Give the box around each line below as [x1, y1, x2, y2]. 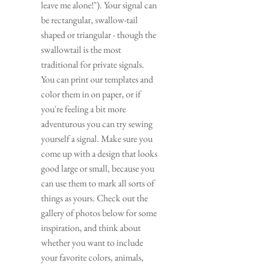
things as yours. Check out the [41, 191, 148, 204]
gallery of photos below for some [41, 206, 157, 219]
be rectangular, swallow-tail [41, 13, 138, 26]
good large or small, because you [41, 161, 154, 175]
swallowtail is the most [41, 43, 121, 56]
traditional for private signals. [41, 58, 144, 71]
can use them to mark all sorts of [41, 176, 154, 189]
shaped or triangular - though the [41, 28, 156, 41]
